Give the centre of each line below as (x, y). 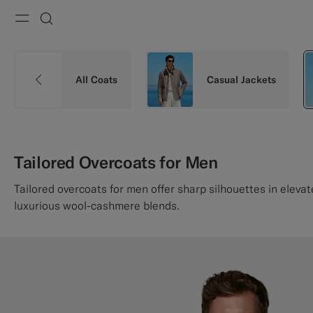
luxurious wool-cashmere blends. (97, 205)
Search (73, 39)
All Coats (96, 80)
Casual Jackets (241, 80)
